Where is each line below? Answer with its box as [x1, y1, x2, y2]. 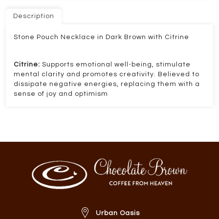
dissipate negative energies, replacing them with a [14, 81, 200, 88]
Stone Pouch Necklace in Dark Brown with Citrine [14, 34, 191, 41]
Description [13, 13, 54, 20]
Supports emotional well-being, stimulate [42, 61, 191, 68]
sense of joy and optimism [14, 90, 108, 98]
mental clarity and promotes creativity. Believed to [14, 71, 199, 78]
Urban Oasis [95, 210, 140, 217]
